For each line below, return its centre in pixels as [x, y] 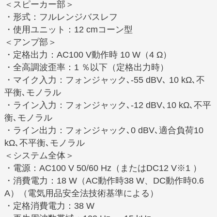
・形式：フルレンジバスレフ [61, 17]
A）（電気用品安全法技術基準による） [81, 193]
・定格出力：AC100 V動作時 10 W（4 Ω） [88, 54]
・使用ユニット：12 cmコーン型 [68, 29]
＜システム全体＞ [39, 155]
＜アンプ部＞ [30, 42]
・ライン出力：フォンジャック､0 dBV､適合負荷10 [104, 130]
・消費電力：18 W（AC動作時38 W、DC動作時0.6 [104, 180]
